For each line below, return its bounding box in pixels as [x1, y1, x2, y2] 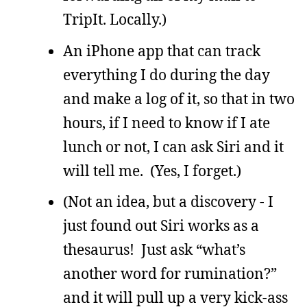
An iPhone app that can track [63, 40, 260, 60]
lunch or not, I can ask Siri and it [63, 136, 284, 156]
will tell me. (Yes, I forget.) [63, 160, 241, 180]
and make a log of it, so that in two [63, 88, 295, 108]
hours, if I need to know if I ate [63, 112, 270, 132]
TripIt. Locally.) [63, 10, 167, 29]
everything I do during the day [63, 64, 270, 84]
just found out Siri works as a [63, 216, 259, 236]
